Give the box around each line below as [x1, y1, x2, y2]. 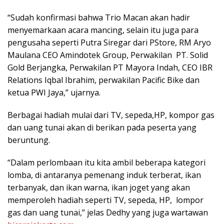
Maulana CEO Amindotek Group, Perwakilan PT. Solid [7, 49, 208, 61]
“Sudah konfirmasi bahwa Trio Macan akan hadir [7, 12, 190, 23]
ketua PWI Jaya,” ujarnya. [7, 87, 100, 98]
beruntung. [7, 134, 50, 146]
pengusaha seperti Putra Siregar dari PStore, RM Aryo [7, 37, 211, 48]
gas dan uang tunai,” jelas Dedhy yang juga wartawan [7, 207, 208, 218]
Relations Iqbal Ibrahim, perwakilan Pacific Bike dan [7, 74, 199, 86]
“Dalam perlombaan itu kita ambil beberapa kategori [7, 157, 205, 168]
